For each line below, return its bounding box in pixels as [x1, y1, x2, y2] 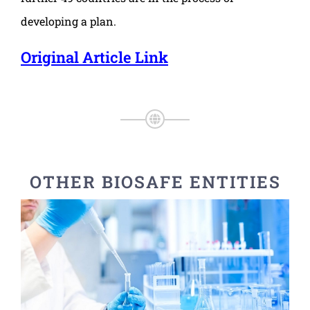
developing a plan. [21, 14, 116, 29]
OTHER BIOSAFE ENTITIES [29, 170, 281, 194]
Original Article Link [21, 47, 168, 68]
